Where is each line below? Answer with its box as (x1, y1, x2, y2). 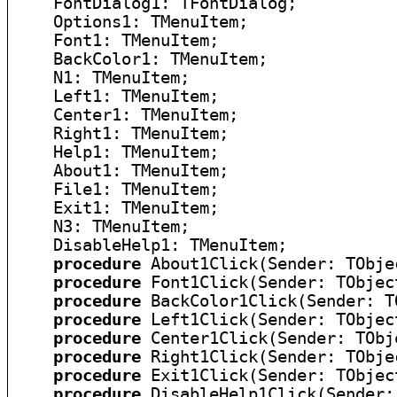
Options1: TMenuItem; (14, 12, 249, 31)
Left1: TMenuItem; (14, 87, 220, 105)
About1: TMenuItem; (14, 161, 230, 180)
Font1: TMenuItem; (14, 31, 220, 50)
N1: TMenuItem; (14, 68, 191, 87)
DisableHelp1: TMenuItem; (14, 236, 288, 254)
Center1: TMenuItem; (14, 105, 239, 124)
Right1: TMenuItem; (14, 124, 230, 143)
